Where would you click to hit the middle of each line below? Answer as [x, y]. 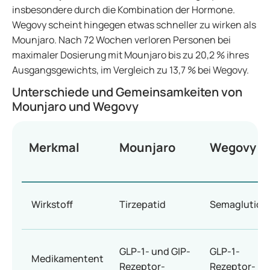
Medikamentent [67, 259]
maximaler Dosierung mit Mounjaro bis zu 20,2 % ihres [130, 55]
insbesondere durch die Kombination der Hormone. [124, 10]
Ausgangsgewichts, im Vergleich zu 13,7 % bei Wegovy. [130, 70]
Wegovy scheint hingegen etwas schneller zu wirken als [134, 25]
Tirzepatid [143, 204]
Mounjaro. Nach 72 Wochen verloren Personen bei [121, 40]
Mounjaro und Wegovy [75, 106]
